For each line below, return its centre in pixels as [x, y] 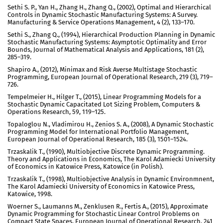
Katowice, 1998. [30, 194]
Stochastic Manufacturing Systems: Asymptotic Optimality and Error [107, 42]
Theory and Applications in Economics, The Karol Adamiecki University [111, 159]
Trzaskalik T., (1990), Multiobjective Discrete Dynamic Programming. [106, 152]
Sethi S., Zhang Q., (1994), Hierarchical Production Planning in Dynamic [111, 35]
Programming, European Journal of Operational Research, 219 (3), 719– [110, 77]
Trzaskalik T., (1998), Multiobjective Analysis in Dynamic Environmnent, [111, 179]
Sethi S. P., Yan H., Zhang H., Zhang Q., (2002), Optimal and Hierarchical [109, 7]
